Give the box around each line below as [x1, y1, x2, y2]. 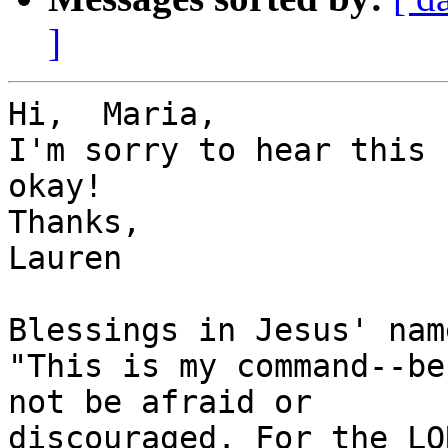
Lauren [8, 240, 122, 277]
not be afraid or [8, 384, 312, 421]
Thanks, [8, 204, 141, 241]
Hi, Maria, [8, 96, 217, 133]
